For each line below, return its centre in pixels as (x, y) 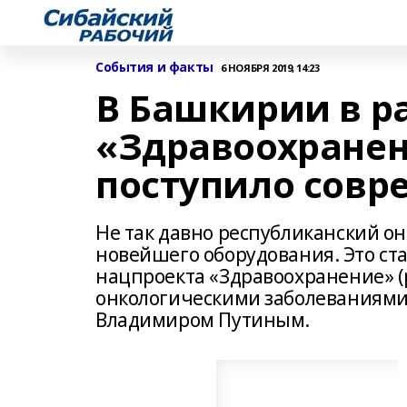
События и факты (154, 67)
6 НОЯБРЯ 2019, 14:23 (270, 67)
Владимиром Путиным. (203, 320)
